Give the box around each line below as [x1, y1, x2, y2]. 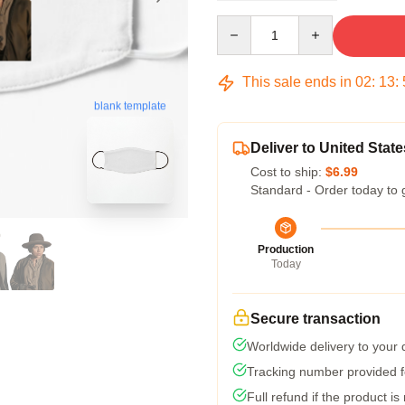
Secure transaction [250, 311, 381, 326]
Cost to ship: [250, 165, 325, 179]
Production [258, 243, 314, 256]
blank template [94, 99, 166, 113]
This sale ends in [239, 74, 355, 89]
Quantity [216, 16, 264, 31]
